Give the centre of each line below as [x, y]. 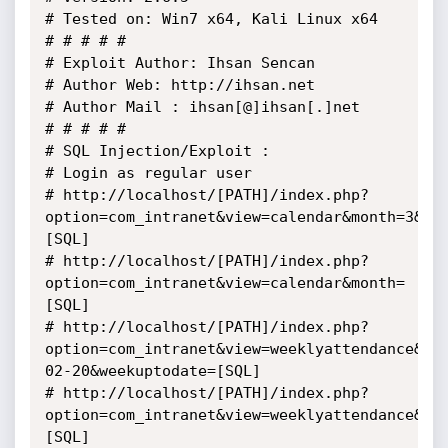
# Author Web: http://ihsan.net [179, 85]
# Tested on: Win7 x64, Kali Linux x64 [211, 19]
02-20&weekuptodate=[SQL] [152, 371]
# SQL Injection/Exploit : [157, 151]
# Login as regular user [148, 173]
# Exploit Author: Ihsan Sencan [179, 63]
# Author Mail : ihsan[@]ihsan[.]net [202, 107]
